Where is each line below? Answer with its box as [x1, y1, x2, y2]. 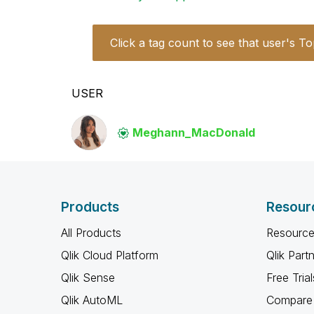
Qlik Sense [61, 271, 115, 285]
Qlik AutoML [61, 293, 123, 307]
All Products [61, 226, 121, 240]
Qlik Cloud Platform [61, 248, 158, 262]
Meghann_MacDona [132, 125, 245, 139]
